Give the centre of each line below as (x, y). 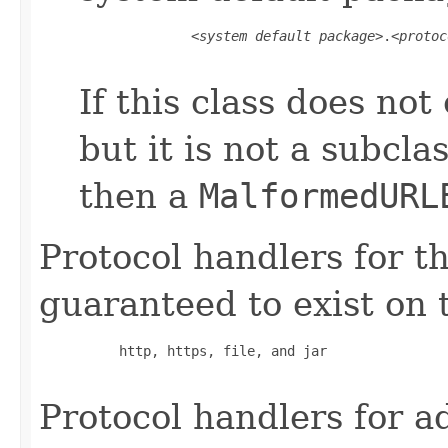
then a (139, 195)
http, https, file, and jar (203, 350)
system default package (287, 35)
